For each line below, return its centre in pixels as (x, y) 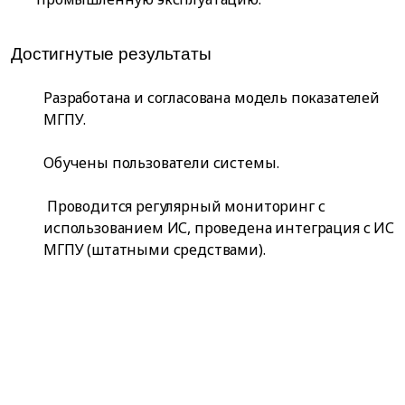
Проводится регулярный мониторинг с (184, 207)
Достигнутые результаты (111, 54)
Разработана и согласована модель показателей (212, 98)
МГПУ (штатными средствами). (155, 250)
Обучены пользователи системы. (161, 163)
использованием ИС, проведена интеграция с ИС (219, 228)
